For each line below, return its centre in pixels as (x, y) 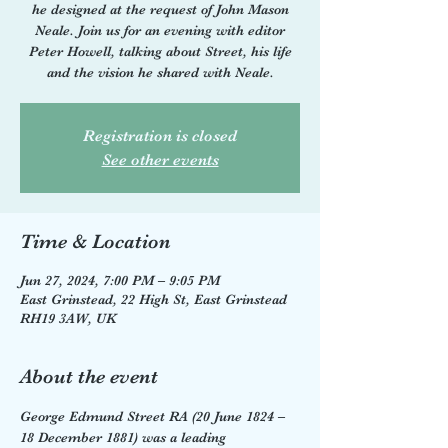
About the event (89, 376)
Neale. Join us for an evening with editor (160, 29)
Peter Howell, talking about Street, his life (160, 50)
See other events (160, 159)
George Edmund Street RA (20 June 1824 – (154, 415)
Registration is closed (160, 135)
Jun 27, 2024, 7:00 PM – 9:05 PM (120, 279)
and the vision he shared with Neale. (160, 71)
